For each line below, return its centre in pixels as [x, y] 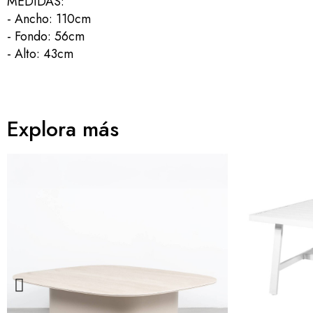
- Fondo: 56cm [46, 36]
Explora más [63, 129]
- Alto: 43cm [40, 54]
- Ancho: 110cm [49, 19]
